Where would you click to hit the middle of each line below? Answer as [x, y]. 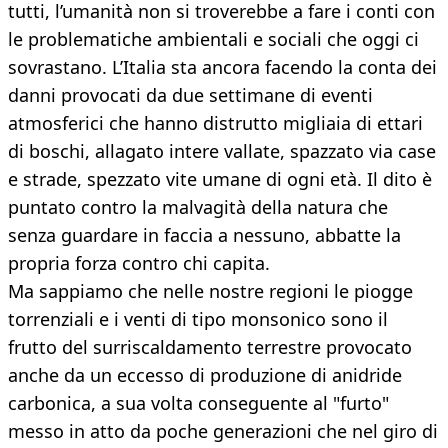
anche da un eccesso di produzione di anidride [205, 375]
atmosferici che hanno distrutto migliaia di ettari [215, 123]
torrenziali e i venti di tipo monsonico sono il [198, 319]
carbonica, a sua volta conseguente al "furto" [198, 403]
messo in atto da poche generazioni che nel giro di [223, 431]
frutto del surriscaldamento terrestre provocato [210, 347]
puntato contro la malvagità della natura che [198, 207]
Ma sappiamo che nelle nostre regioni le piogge [210, 291]
